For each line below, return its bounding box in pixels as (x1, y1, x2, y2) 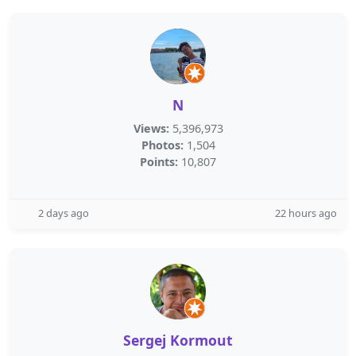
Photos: (141, 137, 184, 153)
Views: (133, 121, 169, 136)
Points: (140, 154, 178, 169)
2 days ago (38, 206, 89, 220)
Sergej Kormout (123, 331, 233, 350)
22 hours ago (275, 206, 337, 220)
